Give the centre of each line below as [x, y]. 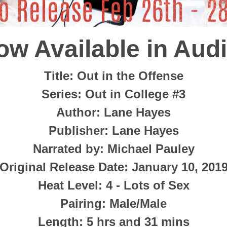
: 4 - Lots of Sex [144, 185]
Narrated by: [68, 148]
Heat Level [68, 185]
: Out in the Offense [126, 75]
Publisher [76, 130]
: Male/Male [134, 203]
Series [60, 94]
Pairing [81, 203]
